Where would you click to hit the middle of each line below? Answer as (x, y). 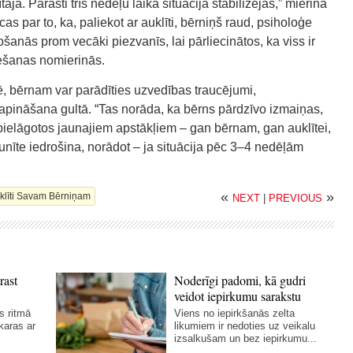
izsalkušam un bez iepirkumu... (246, 338)
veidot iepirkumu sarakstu (238, 296)
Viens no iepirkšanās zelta (235, 313)
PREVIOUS (295, 198)
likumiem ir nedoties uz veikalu (245, 326)
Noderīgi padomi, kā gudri (240, 280)
